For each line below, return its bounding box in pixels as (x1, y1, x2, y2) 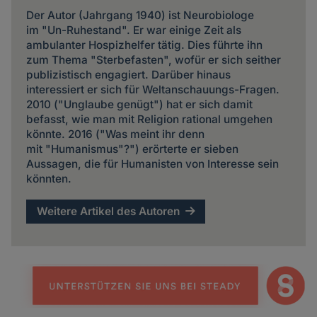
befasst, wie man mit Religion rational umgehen (25, 113, 272, 127)
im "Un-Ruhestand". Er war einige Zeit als (25, 23, 241, 38)
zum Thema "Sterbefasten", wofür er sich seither (25, 53, 281, 67)
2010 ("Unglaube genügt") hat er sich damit (25, 98, 253, 112)
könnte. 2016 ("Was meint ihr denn (25, 127, 204, 142)
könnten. (25, 172, 71, 186)
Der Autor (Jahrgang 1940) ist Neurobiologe (25, 8, 254, 23)
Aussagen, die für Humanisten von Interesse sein (25, 157, 279, 171)
